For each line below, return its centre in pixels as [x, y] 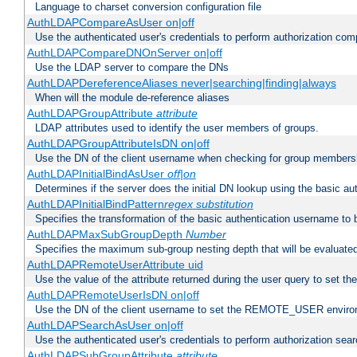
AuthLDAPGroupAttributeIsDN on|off [118, 144]
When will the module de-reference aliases [132, 98]
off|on [181, 174]
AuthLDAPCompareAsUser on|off [110, 23]
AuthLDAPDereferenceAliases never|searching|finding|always [181, 83]
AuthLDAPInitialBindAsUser [97, 174]
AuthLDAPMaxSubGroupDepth [106, 235]
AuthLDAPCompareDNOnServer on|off [124, 53]
